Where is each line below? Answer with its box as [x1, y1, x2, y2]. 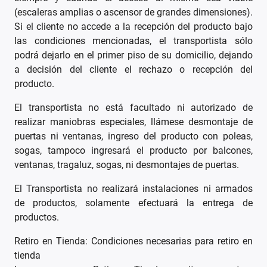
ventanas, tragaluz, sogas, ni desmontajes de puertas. [14, 159, 239, 171]
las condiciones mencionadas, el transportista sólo [14, 35, 253, 47]
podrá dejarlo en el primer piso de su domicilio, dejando [14, 49, 253, 61]
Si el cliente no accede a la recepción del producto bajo [14, 21, 253, 33]
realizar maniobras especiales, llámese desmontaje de [14, 116, 253, 128]
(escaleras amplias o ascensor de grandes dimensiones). [14, 7, 253, 18]
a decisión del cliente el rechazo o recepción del [14, 64, 253, 76]
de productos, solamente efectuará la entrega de [14, 197, 253, 209]
